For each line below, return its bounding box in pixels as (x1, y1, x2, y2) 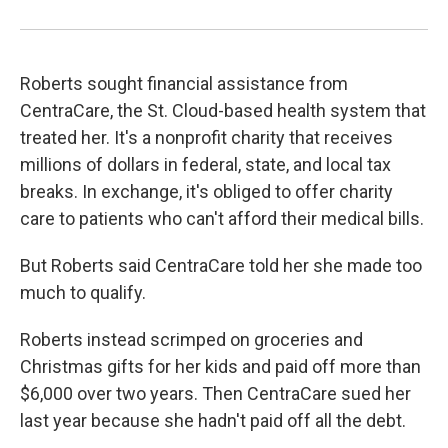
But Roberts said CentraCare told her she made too (20, 255, 422, 276)
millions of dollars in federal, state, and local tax (20, 154, 391, 175)
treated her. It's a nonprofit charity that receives (20, 127, 393, 148)
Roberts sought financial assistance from (20, 73, 348, 94)
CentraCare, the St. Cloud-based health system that (20, 100, 426, 121)
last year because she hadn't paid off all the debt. (20, 410, 406, 431)
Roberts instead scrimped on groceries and (20, 329, 363, 350)
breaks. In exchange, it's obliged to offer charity (20, 181, 393, 202)
